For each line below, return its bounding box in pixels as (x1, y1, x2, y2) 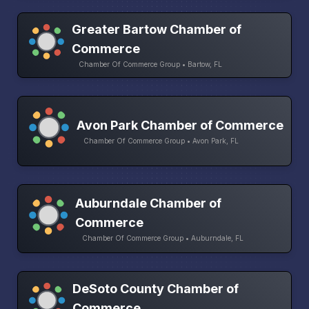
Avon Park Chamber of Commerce (77, 117, 283, 132)
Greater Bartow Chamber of (72, 22, 242, 37)
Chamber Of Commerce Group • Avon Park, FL (83, 136, 239, 145)
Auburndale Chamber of (74, 195, 221, 210)
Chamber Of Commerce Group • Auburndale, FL (81, 233, 243, 242)
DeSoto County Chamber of (72, 281, 239, 296)
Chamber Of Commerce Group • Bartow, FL (79, 60, 223, 69)
